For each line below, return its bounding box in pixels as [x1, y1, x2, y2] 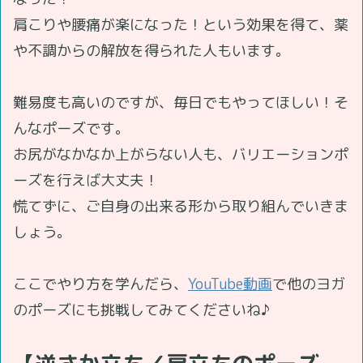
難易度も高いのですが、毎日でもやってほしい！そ [13, 92, 348, 113]
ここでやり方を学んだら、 [13, 273, 188, 294]
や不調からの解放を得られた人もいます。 [13, 40, 290, 61]
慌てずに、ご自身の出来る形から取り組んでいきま [13, 195, 348, 216]
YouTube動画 [188, 273, 272, 294]
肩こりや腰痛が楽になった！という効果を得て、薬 [13, 14, 348, 35]
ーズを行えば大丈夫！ [13, 169, 159, 190]
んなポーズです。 [13, 117, 130, 139]
